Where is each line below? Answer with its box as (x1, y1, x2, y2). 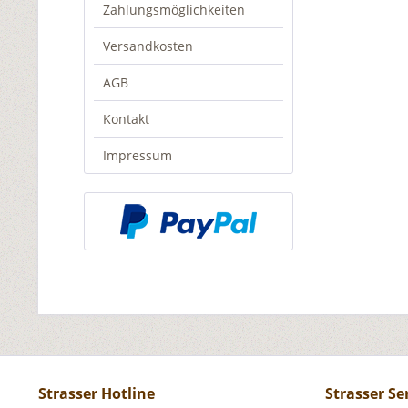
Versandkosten (103, 37, 193, 55)
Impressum (103, 147, 172, 164)
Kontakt (103, 110, 149, 127)
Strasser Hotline (38, 383, 155, 403)
